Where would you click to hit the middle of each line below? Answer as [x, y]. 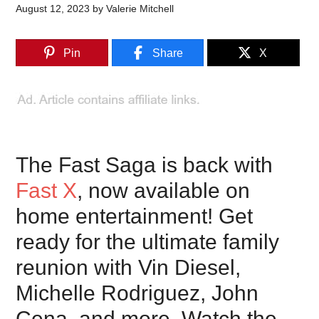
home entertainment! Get [135, 216]
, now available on [164, 190]
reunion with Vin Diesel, [129, 267]
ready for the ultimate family [148, 242]
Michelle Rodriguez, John [137, 293]
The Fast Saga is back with [145, 165]
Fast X [47, 190]
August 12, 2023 [53, 9]
